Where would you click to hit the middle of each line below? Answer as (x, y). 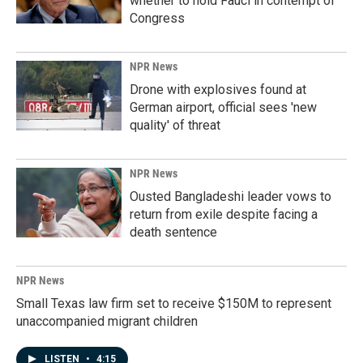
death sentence (173, 233)
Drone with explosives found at (218, 90)
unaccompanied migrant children (107, 322)
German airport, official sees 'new (223, 108)
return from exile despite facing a (224, 215)
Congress (157, 19)
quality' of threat (175, 126)
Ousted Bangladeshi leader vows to (231, 197)
